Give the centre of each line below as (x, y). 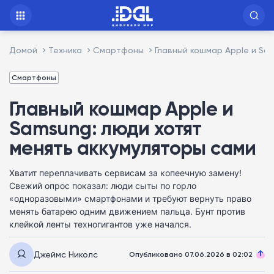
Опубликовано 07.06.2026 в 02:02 (191, 254)
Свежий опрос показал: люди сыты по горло (103, 186)
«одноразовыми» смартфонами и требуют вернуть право (130, 198)
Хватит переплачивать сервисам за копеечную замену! (125, 173)
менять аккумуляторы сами (133, 148)
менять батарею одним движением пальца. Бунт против (127, 211)
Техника (65, 50)
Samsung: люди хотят (106, 128)
